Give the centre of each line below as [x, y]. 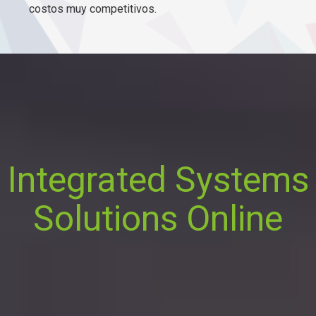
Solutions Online [158, 219]
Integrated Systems [158, 180]
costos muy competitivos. [93, 9]
